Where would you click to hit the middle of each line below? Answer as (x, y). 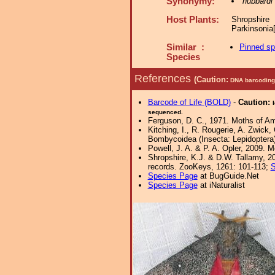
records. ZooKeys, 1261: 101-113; (209, 167)
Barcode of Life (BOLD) (189, 102)
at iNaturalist (221, 185)
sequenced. (165, 112)
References (164, 78)
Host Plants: (193, 20)
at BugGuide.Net (228, 176)
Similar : (185, 47)
